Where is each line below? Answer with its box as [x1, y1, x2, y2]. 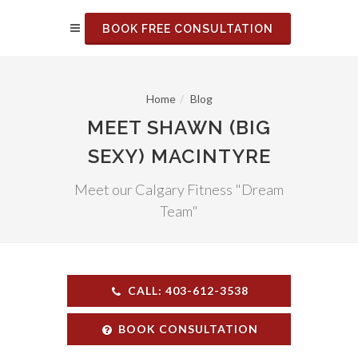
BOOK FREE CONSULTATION [102, 22, 273, 35]
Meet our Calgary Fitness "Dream [74, 181, 284, 198]
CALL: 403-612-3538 [128, 284, 249, 297]
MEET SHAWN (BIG [87, 116, 271, 139]
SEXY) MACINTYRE [87, 145, 271, 168]
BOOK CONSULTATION [118, 322, 258, 336]
